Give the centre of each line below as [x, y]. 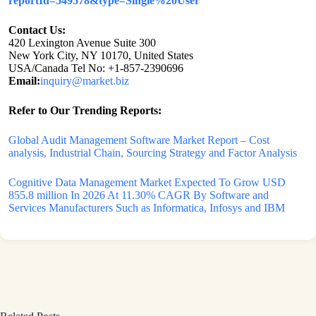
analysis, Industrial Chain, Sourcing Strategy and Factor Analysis [153, 153]
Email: [24, 81]
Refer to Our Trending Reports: [85, 111]
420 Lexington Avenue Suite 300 [82, 43]
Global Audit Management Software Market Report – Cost [139, 140]
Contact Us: [37, 30]
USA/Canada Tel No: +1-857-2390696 [96, 68]
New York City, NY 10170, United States [101, 56]
